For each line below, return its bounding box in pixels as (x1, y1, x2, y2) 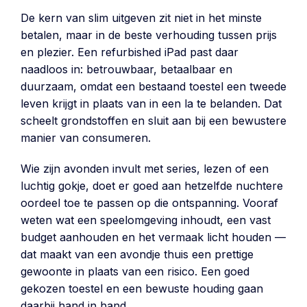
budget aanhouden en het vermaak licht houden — (21, 230, 286, 244)
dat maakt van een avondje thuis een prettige (21, 247, 254, 261)
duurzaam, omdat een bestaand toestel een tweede (21, 79, 286, 93)
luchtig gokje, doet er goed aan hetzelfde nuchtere (21, 179, 283, 193)
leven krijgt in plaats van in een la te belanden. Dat (21, 97, 282, 110)
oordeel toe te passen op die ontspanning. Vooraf (21, 196, 278, 210)
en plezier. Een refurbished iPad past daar (21, 45, 238, 59)
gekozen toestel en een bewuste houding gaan (21, 282, 263, 295)
